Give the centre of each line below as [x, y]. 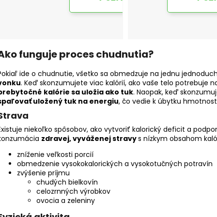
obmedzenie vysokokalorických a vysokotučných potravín [115, 164]
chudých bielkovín [67, 182]
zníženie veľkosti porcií [55, 155]
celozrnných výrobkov [73, 192]
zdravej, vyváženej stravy [90, 139]
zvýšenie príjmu [43, 173]
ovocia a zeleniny [66, 201]
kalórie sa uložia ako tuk [88, 92]
